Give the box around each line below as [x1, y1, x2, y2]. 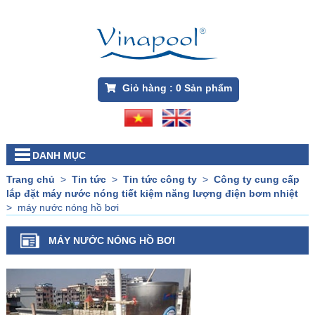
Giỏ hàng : [119, 82, 176, 94]
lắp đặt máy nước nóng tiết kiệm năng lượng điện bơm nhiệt [6, 188, 298, 200]
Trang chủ [6, 174, 55, 186]
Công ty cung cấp [213, 174, 300, 186]
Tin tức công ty [122, 174, 197, 186]
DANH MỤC [32, 150, 86, 162]
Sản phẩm [181, 82, 232, 94]
